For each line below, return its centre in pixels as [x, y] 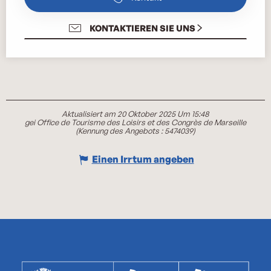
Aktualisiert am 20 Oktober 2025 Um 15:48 [135, 113]
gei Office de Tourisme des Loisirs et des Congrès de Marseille [135, 122]
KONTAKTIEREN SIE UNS [142, 28]
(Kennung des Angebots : [120, 130]
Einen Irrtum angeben [143, 159]
